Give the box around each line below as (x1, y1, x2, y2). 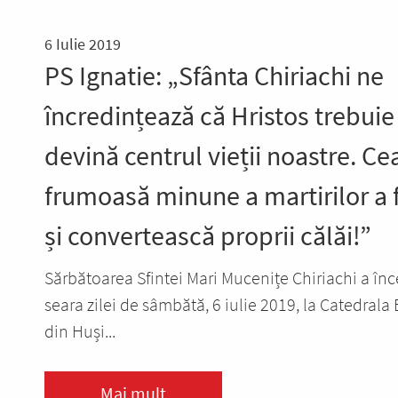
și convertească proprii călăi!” (44, 219, 371, 253)
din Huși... (44, 320, 115, 343)
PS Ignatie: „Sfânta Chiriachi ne (44, 59, 384, 93)
